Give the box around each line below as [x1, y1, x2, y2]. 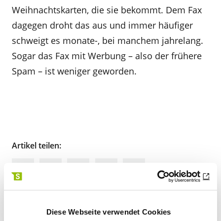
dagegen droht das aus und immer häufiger [12, 19, 193, 31]
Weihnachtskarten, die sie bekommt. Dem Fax [12, 4, 202, 16]
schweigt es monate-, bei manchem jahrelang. [12, 35, 203, 46]
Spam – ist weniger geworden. [12, 65, 137, 77]
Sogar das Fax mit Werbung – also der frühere [12, 50, 202, 62]
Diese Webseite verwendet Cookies [46, 207, 171, 216]
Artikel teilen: [12, 140, 61, 151]
